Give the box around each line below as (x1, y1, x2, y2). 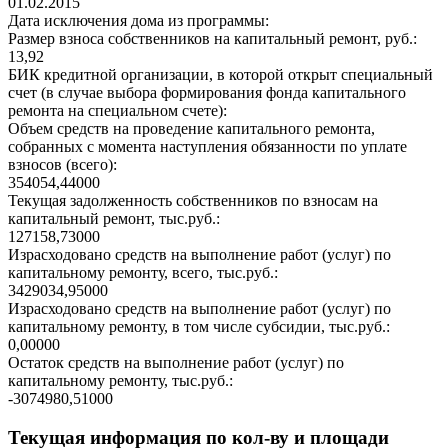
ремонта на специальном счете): (8, 101, 227, 119)
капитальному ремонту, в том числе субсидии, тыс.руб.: (8, 317, 390, 335)
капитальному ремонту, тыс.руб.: (8, 371, 233, 389)
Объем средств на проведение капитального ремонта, (8, 119, 375, 137)
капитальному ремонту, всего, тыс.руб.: (8, 263, 278, 281)
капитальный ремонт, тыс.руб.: (8, 209, 220, 227)
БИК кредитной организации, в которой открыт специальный (8, 65, 433, 83)
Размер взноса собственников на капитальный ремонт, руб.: (8, 29, 417, 47)
